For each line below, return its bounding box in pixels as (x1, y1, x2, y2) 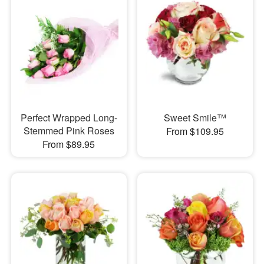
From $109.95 (166, 124, 224, 138)
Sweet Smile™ (163, 111, 226, 125)
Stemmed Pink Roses (23, 124, 114, 138)
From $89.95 (42, 137, 95, 151)
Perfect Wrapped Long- (20, 111, 117, 125)
